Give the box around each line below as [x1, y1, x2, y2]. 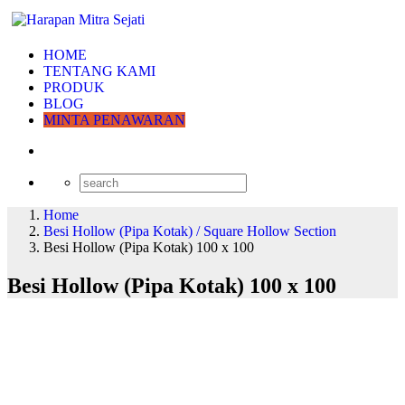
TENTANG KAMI [43, 63, 155, 79]
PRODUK [43, 80, 105, 95]
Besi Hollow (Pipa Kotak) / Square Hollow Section [43, 223, 336, 239]
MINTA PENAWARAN [43, 112, 185, 127]
